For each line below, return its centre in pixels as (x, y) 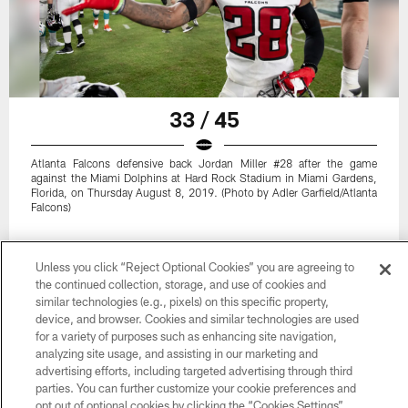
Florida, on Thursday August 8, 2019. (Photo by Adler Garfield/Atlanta (204, 193)
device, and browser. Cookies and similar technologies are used (197, 319)
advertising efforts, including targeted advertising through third (194, 371)
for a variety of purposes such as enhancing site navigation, (186, 336)
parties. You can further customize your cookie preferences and (195, 388)
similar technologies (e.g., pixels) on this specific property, (182, 301)
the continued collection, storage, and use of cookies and (180, 284)
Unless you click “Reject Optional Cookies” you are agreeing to (194, 267)
